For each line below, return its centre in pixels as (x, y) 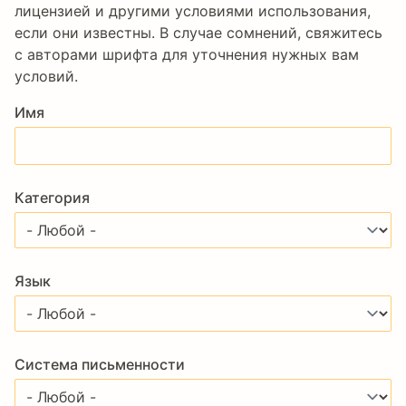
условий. (46, 76)
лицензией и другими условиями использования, (193, 11)
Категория (52, 198)
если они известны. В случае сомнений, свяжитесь (198, 33)
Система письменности (100, 364)
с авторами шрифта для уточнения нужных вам (187, 54)
